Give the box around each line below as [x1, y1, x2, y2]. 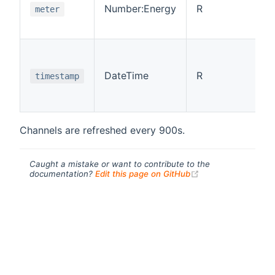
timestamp [35, 71, 79, 81]
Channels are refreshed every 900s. [20, 123, 185, 136]
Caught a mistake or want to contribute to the [29, 158, 210, 169]
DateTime [104, 69, 149, 82]
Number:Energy [104, 2, 176, 15]
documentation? [29, 168, 95, 179]
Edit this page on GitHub [95, 168, 190, 179]
